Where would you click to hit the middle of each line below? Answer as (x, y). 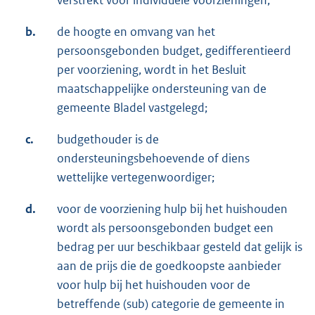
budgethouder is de (108, 140)
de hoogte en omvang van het (136, 32)
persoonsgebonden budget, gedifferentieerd (174, 51)
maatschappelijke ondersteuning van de (162, 89)
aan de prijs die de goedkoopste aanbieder (169, 266)
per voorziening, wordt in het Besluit (152, 70)
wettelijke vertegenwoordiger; (136, 178)
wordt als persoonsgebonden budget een (165, 228)
